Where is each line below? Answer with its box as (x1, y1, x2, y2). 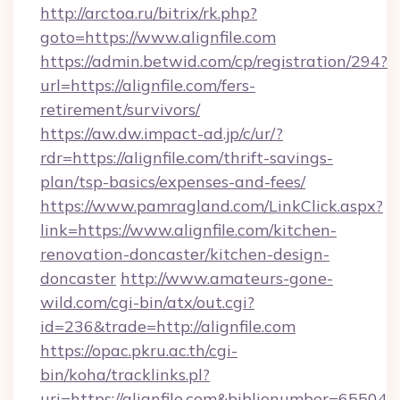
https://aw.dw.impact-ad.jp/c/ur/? (40, 123, 283, 144)
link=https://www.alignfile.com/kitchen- (40, 220, 337, 240)
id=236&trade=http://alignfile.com (40, 316, 296, 337)
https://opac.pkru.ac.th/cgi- (40, 340, 237, 361)
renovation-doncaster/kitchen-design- (40, 244, 329, 264)
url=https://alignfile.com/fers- (40, 75, 255, 96)
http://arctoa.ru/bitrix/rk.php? (40, 3, 257, 23)
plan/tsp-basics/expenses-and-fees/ (40, 171, 305, 192)
